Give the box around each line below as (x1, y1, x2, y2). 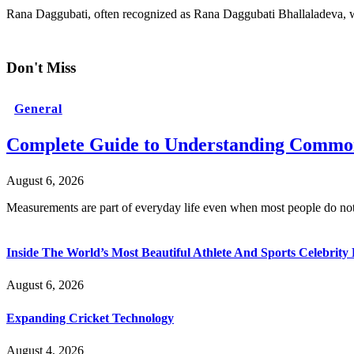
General (14, 101, 62, 115)
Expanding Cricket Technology (6, 311, 174, 325)
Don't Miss (6, 59, 76, 77)
